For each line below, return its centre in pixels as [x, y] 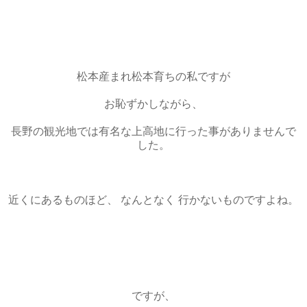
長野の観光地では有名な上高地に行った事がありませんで [153, 131]
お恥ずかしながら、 [153, 103]
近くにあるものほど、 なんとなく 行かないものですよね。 [153, 199]
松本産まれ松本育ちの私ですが [153, 76]
